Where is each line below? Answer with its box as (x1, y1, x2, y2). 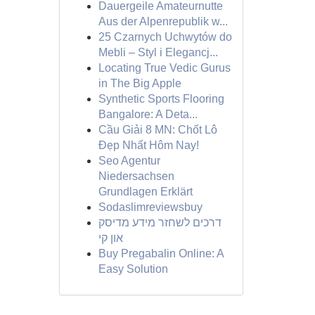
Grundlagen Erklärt (98, 186, 193, 198)
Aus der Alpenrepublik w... (98, 15, 228, 27)
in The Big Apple (98, 77, 181, 89)
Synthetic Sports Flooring (98, 93, 224, 105)
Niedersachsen (98, 170, 174, 182)
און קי (98, 232, 123, 244)
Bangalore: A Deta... (98, 108, 198, 120)
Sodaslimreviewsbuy (98, 201, 202, 213)
